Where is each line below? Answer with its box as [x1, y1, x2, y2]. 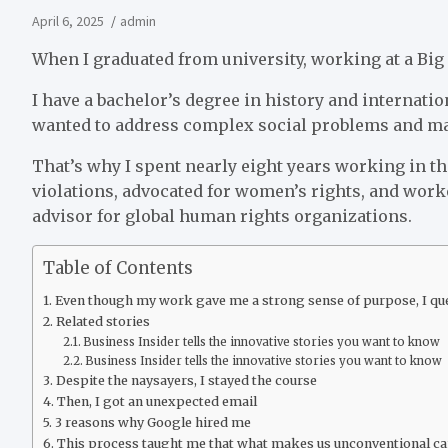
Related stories [55, 313, 150, 329]
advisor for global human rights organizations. [32, 205, 412, 226]
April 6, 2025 [32, 11, 104, 30]
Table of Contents [43, 257, 193, 280]
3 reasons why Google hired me [54, 414, 251, 430]
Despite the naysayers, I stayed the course [55, 372, 317, 388]
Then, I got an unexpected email [56, 393, 257, 409]
